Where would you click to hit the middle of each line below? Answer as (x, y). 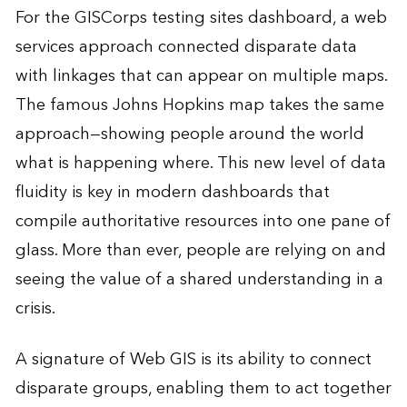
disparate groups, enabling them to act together (203, 388)
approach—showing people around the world (189, 134)
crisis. (35, 308)
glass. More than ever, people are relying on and (200, 250)
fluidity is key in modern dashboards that (172, 192)
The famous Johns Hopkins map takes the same (199, 104)
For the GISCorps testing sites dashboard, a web (201, 17)
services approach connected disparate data (186, 46)
